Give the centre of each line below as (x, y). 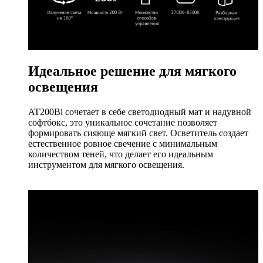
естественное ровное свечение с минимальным (123, 144)
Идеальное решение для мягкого (132, 71)
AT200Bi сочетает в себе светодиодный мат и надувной (140, 112)
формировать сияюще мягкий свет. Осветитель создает (138, 133)
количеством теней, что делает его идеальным (121, 154)
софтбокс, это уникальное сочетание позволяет (123, 123)
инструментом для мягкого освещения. (106, 165)
